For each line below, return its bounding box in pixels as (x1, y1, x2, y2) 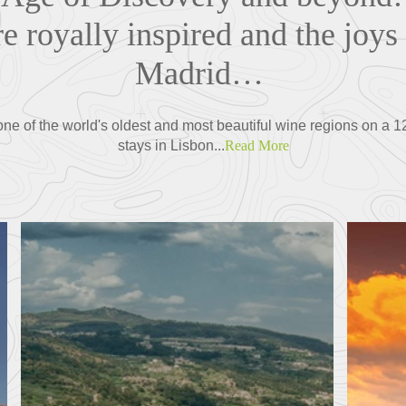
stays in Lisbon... (117, 137, 225, 153)
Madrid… (134, 54, 272, 92)
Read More (224, 137, 289, 153)
